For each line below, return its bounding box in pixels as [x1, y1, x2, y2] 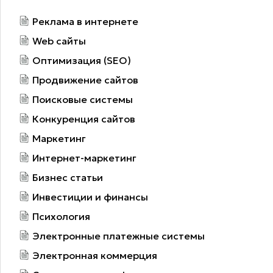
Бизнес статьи [32, 171, 103, 183]
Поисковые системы [32, 93, 133, 105]
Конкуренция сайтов [32, 112, 135, 125]
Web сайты [32, 34, 86, 47]
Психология [32, 210, 90, 222]
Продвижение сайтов [32, 73, 138, 86]
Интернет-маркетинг [32, 151, 136, 164]
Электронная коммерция [32, 249, 157, 261]
